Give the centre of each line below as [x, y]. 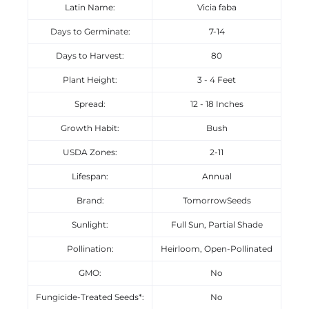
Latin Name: [90, 8]
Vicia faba [217, 8]
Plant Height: [90, 80]
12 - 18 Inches [217, 104]
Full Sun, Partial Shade [217, 225]
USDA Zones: [90, 152]
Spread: [90, 104]
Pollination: [90, 249]
